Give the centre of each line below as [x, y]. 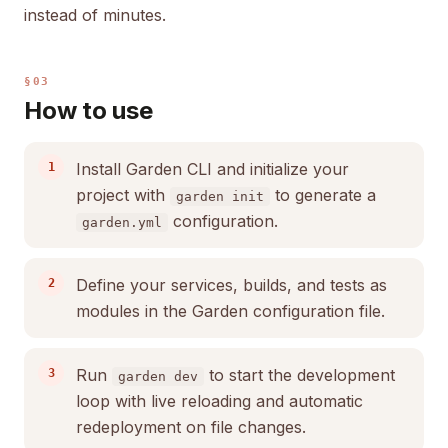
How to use [88, 110]
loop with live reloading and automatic [219, 401]
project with [123, 195]
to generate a [323, 195]
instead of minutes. [95, 15]
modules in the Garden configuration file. [230, 311]
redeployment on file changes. [191, 427]
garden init [220, 196]
